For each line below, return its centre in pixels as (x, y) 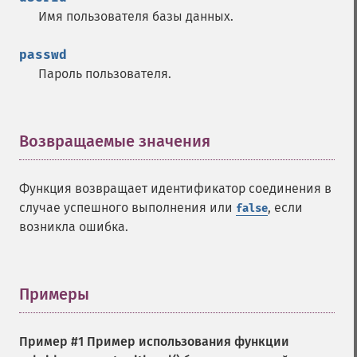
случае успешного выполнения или (127, 208)
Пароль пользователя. (105, 74)
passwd (43, 55)
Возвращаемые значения (115, 141)
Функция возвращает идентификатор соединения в (175, 188)
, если (285, 208)
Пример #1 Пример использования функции (154, 341)
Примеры (54, 294)
